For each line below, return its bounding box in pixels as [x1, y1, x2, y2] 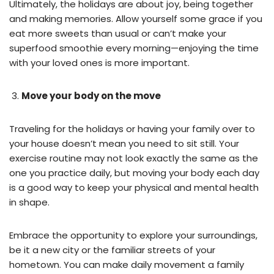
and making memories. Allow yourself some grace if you [9, 12, 262, 25]
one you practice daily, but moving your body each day [9, 166, 259, 179]
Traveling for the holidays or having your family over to [9, 122, 255, 135]
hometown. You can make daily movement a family [9, 257, 244, 271]
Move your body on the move [21, 89, 161, 102]
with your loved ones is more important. [9, 56, 190, 69]
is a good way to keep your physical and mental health [9, 180, 259, 194]
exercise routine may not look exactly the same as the [9, 151, 258, 165]
